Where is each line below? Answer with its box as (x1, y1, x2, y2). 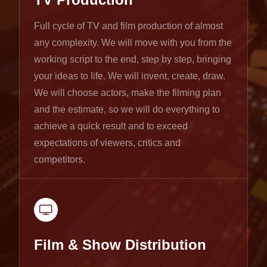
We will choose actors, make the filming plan (34, 87, 221, 98)
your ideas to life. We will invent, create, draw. (34, 70, 225, 81)
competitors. (34, 154, 85, 164)
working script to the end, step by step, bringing (34, 54, 231, 64)
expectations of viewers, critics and (34, 137, 181, 148)
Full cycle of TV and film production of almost (34, 20, 223, 31)
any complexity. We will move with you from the (34, 37, 232, 48)
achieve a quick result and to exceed (34, 120, 188, 131)
